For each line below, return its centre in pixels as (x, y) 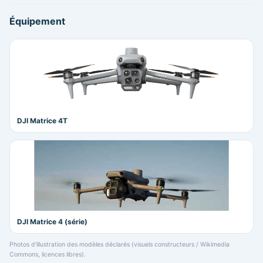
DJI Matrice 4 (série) (52, 222)
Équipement (37, 21)
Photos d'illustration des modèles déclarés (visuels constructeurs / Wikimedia (119, 245)
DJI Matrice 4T (42, 121)
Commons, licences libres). (48, 255)
